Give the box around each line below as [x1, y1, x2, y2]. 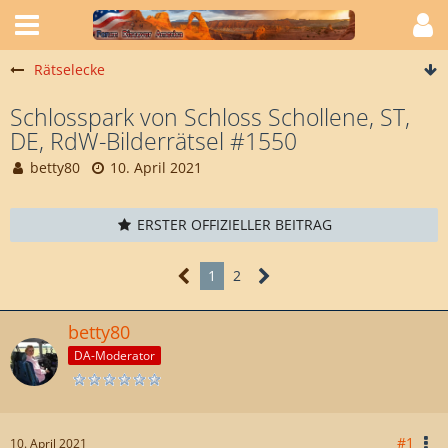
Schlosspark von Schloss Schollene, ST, [10, 101, 410, 133]
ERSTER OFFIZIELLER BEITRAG [136, 215, 332, 234]
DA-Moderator [74, 346, 155, 364]
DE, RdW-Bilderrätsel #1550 [10, 125, 297, 157]
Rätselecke [34, 60, 105, 79]
